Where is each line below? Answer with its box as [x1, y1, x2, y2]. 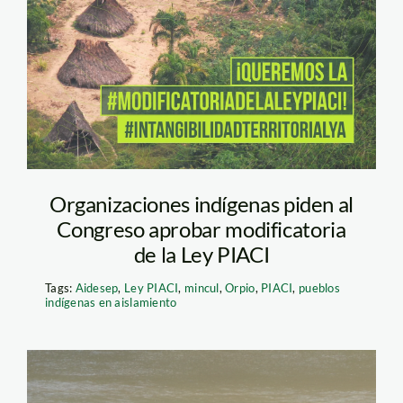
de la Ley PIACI [133, 240, 270, 267]
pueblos [299, 280, 340, 295]
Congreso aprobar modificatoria [57, 215, 346, 242]
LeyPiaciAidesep [55, 16, 269, 54]
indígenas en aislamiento [44, 294, 177, 309]
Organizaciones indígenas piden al [49, 190, 354, 217]
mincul [184, 280, 219, 295]
